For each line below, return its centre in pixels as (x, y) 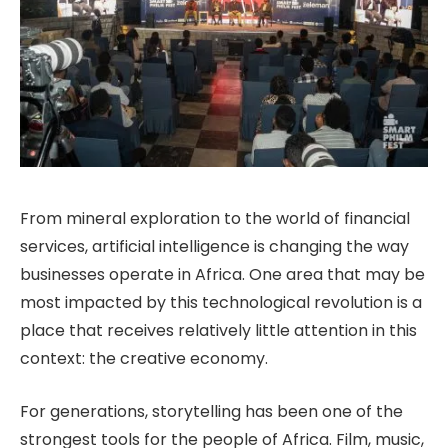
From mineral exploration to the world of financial (215, 218)
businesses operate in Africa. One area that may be (222, 274)
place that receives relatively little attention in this (218, 330)
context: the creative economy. (146, 358)
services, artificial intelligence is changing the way (214, 246)
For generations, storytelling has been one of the (211, 411)
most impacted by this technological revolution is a (221, 302)
